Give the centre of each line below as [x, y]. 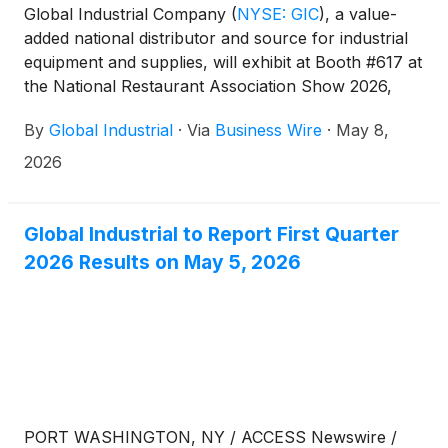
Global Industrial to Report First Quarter [211, 233]
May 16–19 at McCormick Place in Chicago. [187, 109]
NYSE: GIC [278, 13]
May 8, [362, 129]
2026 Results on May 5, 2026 [162, 261]
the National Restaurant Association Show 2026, [208, 85]
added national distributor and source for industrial [216, 37]
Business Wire [268, 129]
